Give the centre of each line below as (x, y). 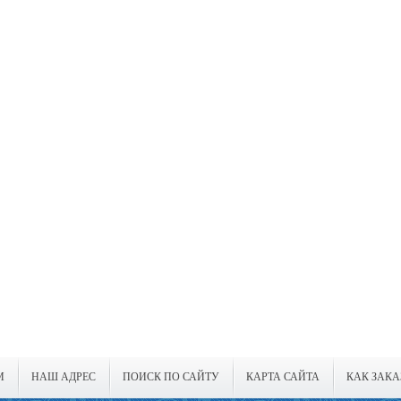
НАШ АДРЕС (63, 377)
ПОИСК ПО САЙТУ (171, 377)
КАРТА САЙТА (282, 377)
